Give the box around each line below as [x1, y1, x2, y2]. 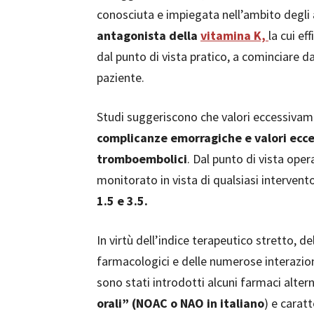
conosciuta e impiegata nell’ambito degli [97, 6, 313, 22]
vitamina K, [200, 27, 268, 43]
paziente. [97, 69, 144, 86]
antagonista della [97, 27, 200, 43]
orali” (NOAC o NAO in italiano [97, 295, 264, 311]
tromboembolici [97, 151, 187, 167]
